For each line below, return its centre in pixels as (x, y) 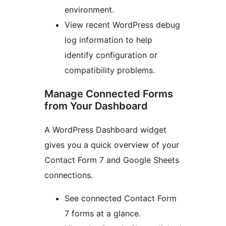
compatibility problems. (110, 70)
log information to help (108, 40)
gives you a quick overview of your (112, 145)
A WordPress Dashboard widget (105, 130)
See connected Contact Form (121, 199)
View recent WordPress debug (122, 25)
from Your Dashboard (96, 106)
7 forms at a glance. (103, 214)
